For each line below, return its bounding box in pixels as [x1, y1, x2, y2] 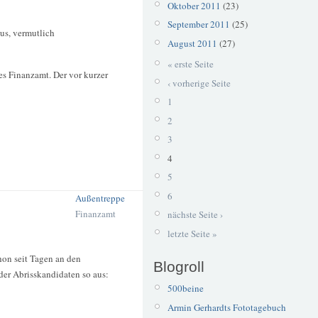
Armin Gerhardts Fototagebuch [167, 300, 286, 314]
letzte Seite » [167, 226, 217, 240]
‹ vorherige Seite [167, 76, 231, 89]
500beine [167, 282, 204, 295]
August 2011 [167, 36, 217, 50]
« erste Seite [167, 57, 214, 71]
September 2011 [167, 18, 230, 31]
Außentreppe [75, 192, 125, 205]
